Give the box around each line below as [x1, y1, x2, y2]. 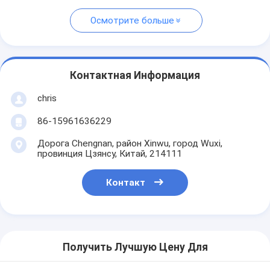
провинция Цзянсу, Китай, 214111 [37, 148, 182, 159]
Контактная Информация [70, 69, 200, 82]
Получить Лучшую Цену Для [62, 241, 208, 254]
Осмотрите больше [90, 15, 174, 27]
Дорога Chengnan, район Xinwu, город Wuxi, [37, 137, 222, 149]
